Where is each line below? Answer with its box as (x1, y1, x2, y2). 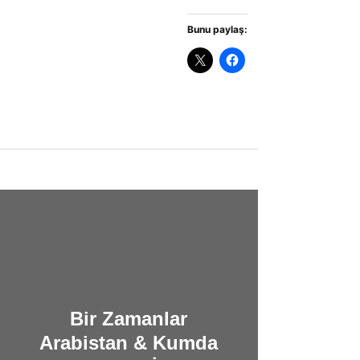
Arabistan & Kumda (39, 331, 219, 354)
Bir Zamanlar (70, 307, 188, 329)
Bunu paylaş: (186, 22, 247, 35)
